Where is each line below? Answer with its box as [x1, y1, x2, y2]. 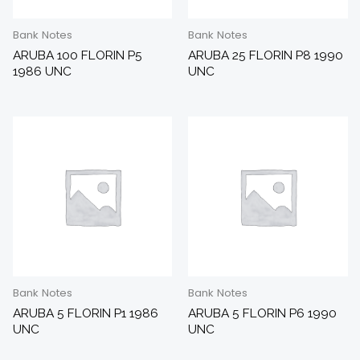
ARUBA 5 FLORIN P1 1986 [12, 305, 158, 321]
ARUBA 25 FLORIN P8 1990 [188, 47, 343, 63]
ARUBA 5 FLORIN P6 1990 [188, 305, 337, 321]
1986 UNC [12, 63, 72, 79]
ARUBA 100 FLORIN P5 [12, 47, 142, 63]
